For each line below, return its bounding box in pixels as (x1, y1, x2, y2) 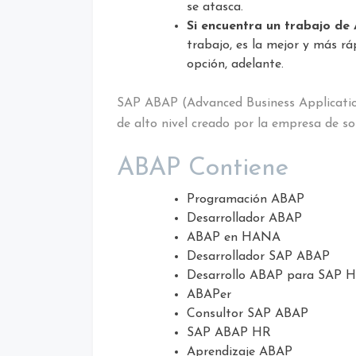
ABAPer (187, 288, 231, 301)
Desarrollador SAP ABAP (187, 250, 330, 263)
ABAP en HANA (187, 230, 281, 244)
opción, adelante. (187, 57, 284, 71)
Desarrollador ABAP (187, 211, 302, 225)
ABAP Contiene (117, 155, 288, 181)
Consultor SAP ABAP (187, 307, 308, 320)
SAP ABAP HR (187, 326, 271, 339)
